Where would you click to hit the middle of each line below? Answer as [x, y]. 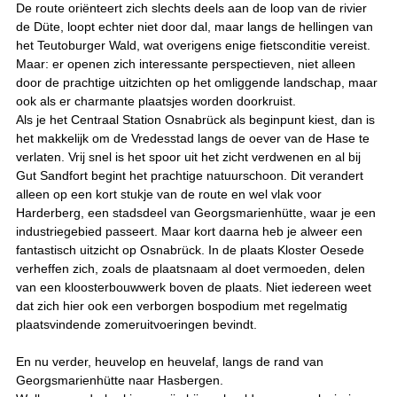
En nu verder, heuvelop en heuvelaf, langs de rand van [170, 361]
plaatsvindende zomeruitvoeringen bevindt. [136, 324]
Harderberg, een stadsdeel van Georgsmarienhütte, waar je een [196, 212]
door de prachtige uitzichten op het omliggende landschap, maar [197, 82]
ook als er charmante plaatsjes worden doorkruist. [156, 101]
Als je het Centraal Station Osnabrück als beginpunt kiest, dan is [195, 119]
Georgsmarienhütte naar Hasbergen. [120, 380]
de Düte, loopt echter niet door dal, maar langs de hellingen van [195, 26]
